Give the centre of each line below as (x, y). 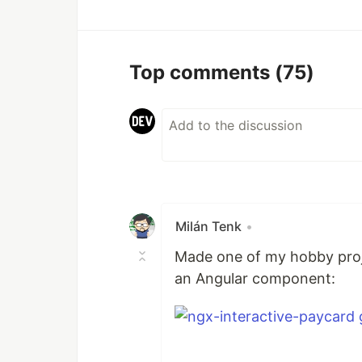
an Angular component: (255, 279)
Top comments (202, 73)
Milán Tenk (208, 227)
